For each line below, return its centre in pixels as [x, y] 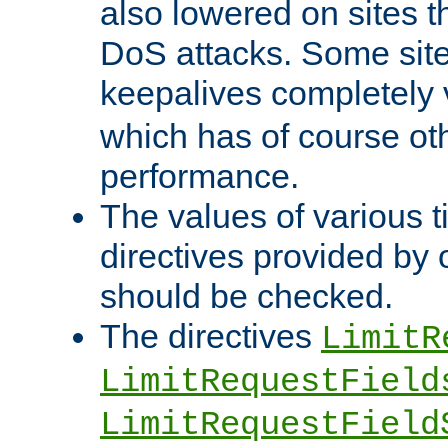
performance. [199, 176]
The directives [210, 336]
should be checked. [246, 296]
